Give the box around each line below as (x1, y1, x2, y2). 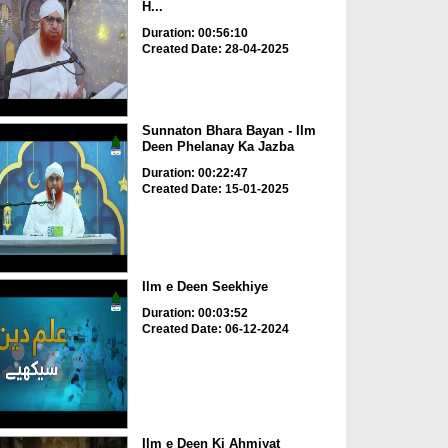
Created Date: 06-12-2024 (141, 322, 289, 337)
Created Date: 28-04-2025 (141, 41, 289, 56)
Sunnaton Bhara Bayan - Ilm (141, 122, 316, 138)
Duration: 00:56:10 (141, 25, 248, 40)
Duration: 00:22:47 (141, 165, 248, 180)
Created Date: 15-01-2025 (141, 181, 289, 196)
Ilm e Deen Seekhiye (141, 279, 268, 295)
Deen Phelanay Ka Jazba (141, 138, 294, 154)
